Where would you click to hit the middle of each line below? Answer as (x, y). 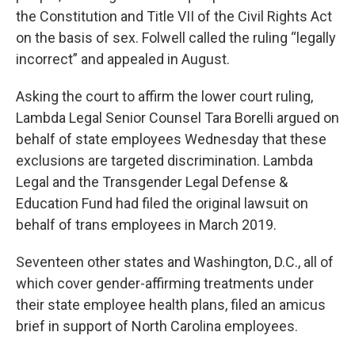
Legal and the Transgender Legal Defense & (152, 182)
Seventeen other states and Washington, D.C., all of (175, 262)
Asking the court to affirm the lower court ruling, (164, 97)
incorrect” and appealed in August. (123, 59)
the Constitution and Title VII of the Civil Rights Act (174, 17)
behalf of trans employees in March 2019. (146, 225)
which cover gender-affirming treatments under (165, 284)
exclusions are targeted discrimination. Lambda (164, 161)
